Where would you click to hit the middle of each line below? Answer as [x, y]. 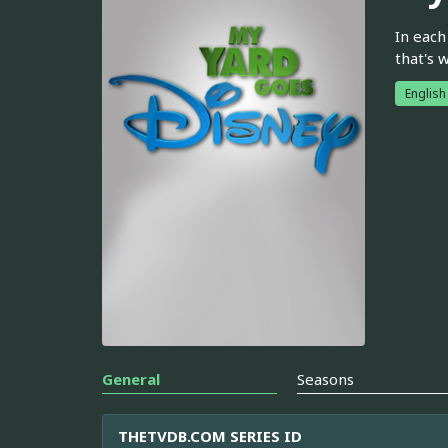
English [425, 93]
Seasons [326, 379]
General [131, 379]
